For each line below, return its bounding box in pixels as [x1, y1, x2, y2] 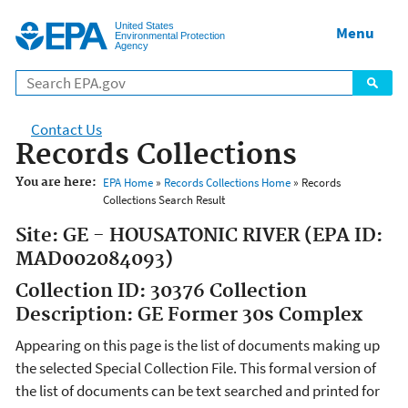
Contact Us [31, 119, 102, 140]
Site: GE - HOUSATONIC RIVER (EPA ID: [15, 224, 382, 249]
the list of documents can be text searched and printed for [15, 381, 380, 402]
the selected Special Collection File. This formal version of [15, 358, 376, 379]
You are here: [15, 175, 97, 190]
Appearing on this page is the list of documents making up [15, 335, 380, 356]
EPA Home [102, 175, 153, 191]
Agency [115, 39, 148, 51]
